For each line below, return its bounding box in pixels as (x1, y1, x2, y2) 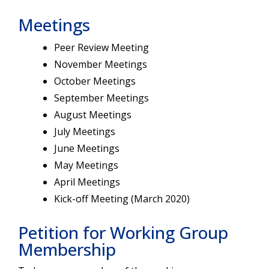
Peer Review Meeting (54, 40, 149, 54)
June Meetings (54, 141, 119, 155)
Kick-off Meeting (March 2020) (54, 192, 190, 205)
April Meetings (54, 175, 120, 189)
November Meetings (54, 57, 147, 71)
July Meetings (54, 124, 115, 138)
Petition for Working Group (18, 220, 228, 244)
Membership (18, 237, 116, 261)
